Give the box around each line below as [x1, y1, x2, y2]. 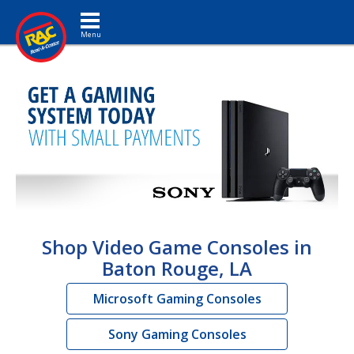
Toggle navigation [89, 4, 142, 19]
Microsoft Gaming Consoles [92, 289, 262, 307]
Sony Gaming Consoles [107, 325, 247, 343]
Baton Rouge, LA [102, 254, 252, 281]
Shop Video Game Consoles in [42, 233, 312, 260]
